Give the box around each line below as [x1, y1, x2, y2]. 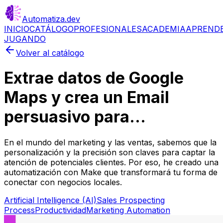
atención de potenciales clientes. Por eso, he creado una [4, 157, 219, 167]
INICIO [4, 24, 29, 34]
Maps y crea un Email [4, 88, 169, 108]
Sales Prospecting [97, 195, 165, 205]
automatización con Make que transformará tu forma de [4, 167, 218, 177]
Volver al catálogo [16, 48, 84, 58]
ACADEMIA [142, 24, 186, 34]
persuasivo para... [4, 107, 146, 127]
